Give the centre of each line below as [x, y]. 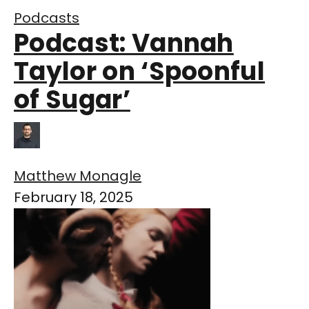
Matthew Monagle [78, 176]
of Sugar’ [72, 100]
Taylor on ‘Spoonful [140, 72]
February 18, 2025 [73, 198]
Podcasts [47, 18]
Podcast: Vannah [124, 43]
